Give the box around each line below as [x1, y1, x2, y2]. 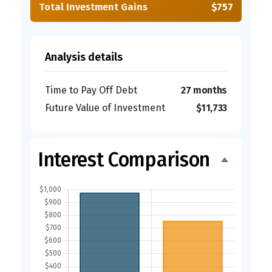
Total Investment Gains [39, 1, 148, 13]
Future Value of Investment [45, 102, 165, 114]
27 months [180, 84, 227, 96]
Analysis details [45, 51, 123, 64]
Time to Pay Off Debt [45, 84, 137, 96]
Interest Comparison [38, 148, 210, 171]
